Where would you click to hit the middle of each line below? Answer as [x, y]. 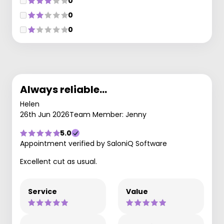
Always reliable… [63, 89]
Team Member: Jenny [108, 114]
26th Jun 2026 [45, 114]
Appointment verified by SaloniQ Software [93, 143]
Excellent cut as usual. [58, 161]
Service [42, 191]
